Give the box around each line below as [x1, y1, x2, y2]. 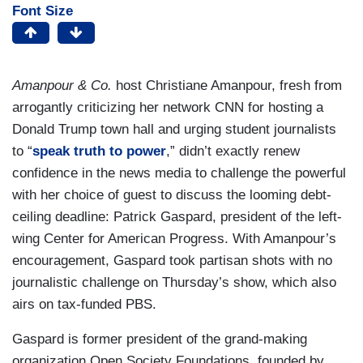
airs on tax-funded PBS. [12, 297, 156, 313]
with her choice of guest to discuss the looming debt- [12, 187, 331, 203]
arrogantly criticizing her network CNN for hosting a [12, 100, 323, 116]
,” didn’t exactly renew [166, 143, 300, 160]
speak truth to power [32, 143, 166, 160]
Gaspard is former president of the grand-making [12, 331, 307, 348]
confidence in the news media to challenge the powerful [12, 165, 346, 181]
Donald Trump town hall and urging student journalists [12, 122, 336, 138]
